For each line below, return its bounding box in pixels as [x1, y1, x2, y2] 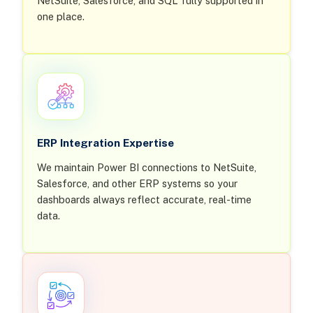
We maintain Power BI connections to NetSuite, [36, 161, 256, 174]
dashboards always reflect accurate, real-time [36, 194, 252, 206]
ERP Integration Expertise [36, 136, 174, 150]
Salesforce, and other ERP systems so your [36, 177, 238, 190]
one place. [36, 10, 85, 23]
